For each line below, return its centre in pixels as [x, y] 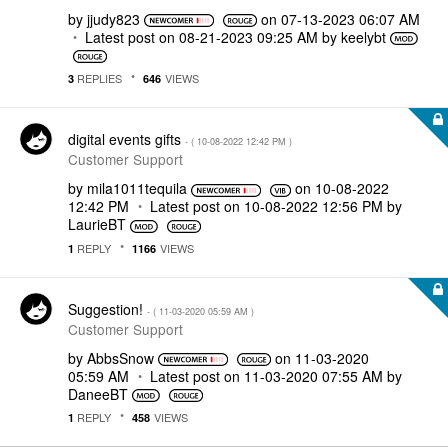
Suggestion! [107, 308]
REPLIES [98, 78]
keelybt [363, 36]
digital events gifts [126, 139]
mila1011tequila [137, 188]
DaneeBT [98, 393]
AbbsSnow [120, 357]
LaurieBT [97, 224]
